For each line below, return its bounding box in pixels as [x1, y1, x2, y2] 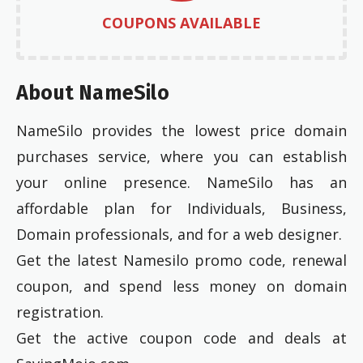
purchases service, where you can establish [16, 146, 347, 166]
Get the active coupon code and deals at [16, 327, 347, 348]
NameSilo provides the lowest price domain [16, 120, 347, 140]
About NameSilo [16, 80, 169, 105]
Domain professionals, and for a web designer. [16, 224, 342, 244]
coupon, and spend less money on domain [16, 275, 347, 296]
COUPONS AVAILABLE [102, 13, 261, 33]
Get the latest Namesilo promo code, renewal [16, 250, 347, 270]
